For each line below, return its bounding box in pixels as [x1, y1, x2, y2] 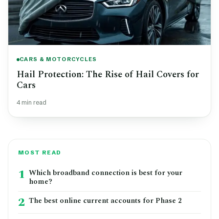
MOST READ [18, 149, 62, 156]
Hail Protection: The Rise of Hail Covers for [17, 67, 199, 82]
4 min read [17, 98, 46, 106]
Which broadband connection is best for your [29, 167, 182, 178]
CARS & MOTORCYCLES [20, 56, 97, 63]
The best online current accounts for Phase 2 [29, 195, 182, 206]
